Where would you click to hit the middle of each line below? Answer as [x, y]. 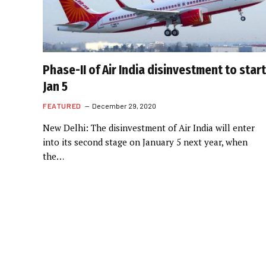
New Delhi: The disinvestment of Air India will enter [149, 127]
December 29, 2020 [124, 105]
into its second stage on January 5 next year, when [145, 142]
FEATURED [62, 105]
